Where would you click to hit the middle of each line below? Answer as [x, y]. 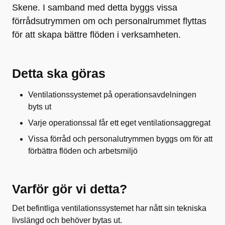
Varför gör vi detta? [70, 189]
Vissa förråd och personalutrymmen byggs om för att [120, 139]
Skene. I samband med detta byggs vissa [95, 8]
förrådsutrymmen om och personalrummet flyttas [109, 21]
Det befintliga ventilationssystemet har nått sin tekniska [109, 208]
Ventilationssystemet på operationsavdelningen [112, 95]
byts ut [40, 107]
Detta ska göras [59, 73]
